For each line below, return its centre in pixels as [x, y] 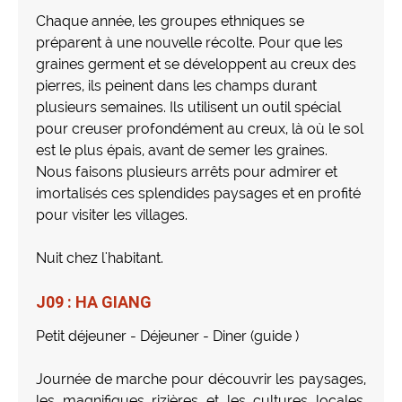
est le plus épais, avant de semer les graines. [182, 150]
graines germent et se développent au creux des [196, 64]
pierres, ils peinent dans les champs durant [176, 85]
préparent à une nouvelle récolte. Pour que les [189, 42]
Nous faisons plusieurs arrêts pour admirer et [187, 171]
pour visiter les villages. [112, 214]
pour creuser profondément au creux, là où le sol [200, 128]
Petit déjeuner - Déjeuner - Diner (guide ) [167, 336]
